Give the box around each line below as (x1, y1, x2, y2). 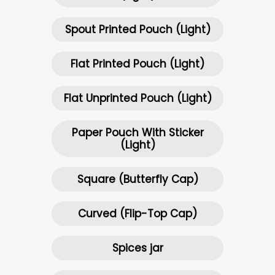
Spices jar (112, 240, 163, 255)
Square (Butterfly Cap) (77, 171, 198, 187)
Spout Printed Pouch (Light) (64, 21, 211, 37)
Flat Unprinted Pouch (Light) (63, 90, 212, 106)
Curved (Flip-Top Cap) (78, 206, 197, 221)
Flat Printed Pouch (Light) (71, 56, 204, 71)
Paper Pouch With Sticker (71, 125, 204, 140)
